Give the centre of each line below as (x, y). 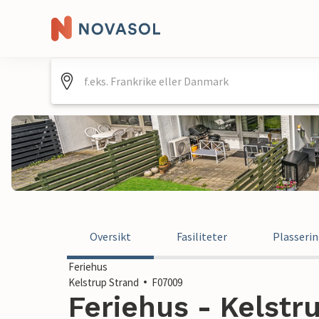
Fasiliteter (202, 236)
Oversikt (110, 236)
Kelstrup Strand (104, 282)
